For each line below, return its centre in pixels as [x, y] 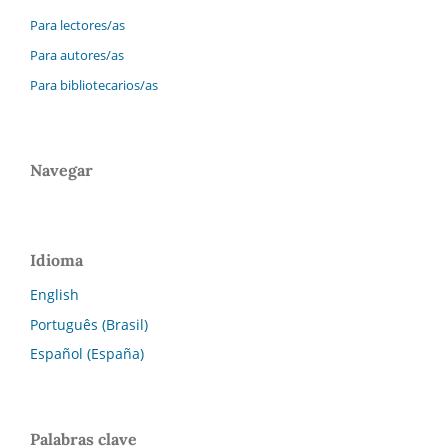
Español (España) [87, 354]
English [54, 294]
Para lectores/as [77, 24]
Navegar [61, 169]
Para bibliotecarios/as [94, 84]
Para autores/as [77, 54]
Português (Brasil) [89, 324]
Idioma [56, 259]
